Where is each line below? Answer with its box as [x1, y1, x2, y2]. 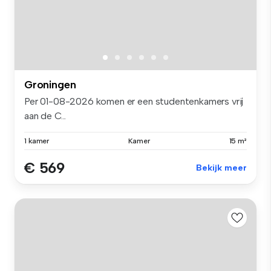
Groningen [24, 78, 76, 92]
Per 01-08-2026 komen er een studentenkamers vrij [24, 96, 244, 108]
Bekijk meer [196, 163, 247, 174]
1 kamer [24, 137, 50, 146]
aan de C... [24, 110, 67, 122]
